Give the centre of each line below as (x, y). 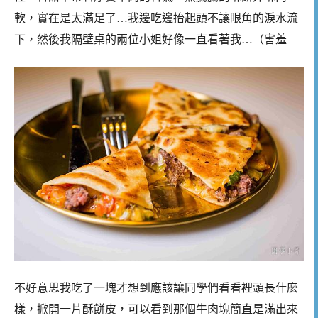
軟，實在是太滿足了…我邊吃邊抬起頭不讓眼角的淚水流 (156, 18)
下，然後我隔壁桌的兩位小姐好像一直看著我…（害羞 (150, 40)
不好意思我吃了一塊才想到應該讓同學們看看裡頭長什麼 (156, 288)
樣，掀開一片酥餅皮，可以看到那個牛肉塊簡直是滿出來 (156, 309)
